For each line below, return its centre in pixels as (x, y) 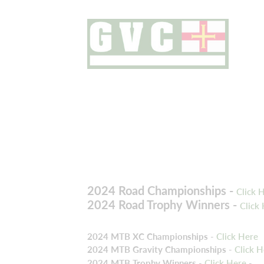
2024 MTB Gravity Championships (157, 250)
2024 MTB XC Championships (148, 236)
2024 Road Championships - (162, 191)
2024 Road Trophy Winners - (164, 205)
